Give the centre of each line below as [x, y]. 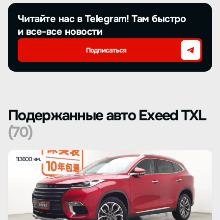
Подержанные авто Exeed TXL [107, 115]
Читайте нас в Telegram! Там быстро [102, 19]
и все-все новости [60, 32]
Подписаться [106, 50]
